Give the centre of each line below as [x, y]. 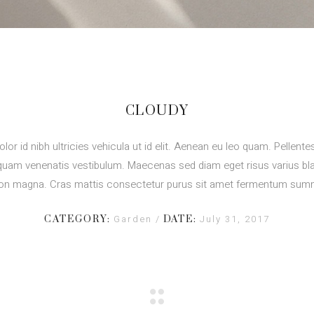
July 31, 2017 [235, 219]
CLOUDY [157, 111]
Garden [134, 219]
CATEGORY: [77, 219]
